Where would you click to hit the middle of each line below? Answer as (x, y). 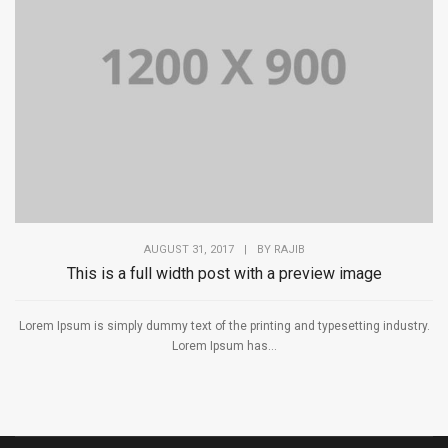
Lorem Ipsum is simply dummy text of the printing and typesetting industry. (224, 326)
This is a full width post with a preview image (224, 274)
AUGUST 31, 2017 (188, 250)
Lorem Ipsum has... (224, 346)
